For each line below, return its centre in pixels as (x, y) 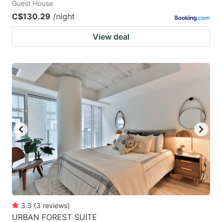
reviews (55, 205)
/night (64, 17)
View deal (111, 37)
